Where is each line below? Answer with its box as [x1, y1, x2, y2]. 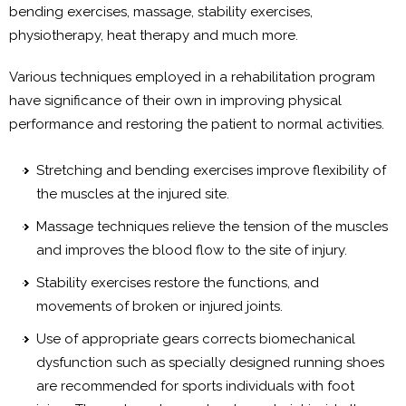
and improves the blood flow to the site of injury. [36, 241, 347, 258]
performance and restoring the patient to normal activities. [9, 115, 384, 132]
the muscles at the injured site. [36, 185, 229, 202]
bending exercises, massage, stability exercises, [9, 3, 313, 20]
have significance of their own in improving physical [9, 92, 342, 109]
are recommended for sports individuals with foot [36, 377, 354, 394]
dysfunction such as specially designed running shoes [36, 353, 384, 371]
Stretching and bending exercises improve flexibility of [36, 161, 386, 179]
